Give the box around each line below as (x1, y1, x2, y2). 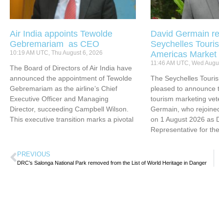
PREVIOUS (17, 150, 50, 158)
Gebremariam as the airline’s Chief (10, 84, 117, 92)
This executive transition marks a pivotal (10, 115, 133, 123)
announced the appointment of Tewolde (10, 74, 132, 82)
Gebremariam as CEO (10, 39, 99, 49)
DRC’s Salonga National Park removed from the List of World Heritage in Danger (17, 159, 207, 166)
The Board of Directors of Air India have (10, 64, 132, 72)
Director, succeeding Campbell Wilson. (10, 105, 129, 113)
